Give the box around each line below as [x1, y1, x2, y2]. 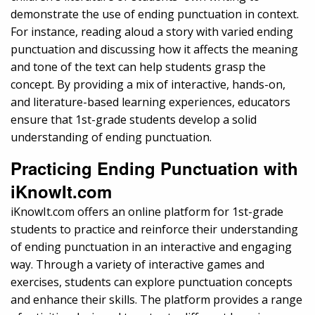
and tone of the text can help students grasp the [11, 58, 266, 75]
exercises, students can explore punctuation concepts [11, 274, 292, 290]
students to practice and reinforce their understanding [11, 221, 298, 237]
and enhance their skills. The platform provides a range [11, 291, 302, 307]
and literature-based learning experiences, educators [11, 94, 290, 110]
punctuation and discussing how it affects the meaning [11, 41, 298, 57]
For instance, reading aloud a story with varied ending [11, 23, 293, 39]
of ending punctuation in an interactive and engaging [11, 238, 292, 255]
